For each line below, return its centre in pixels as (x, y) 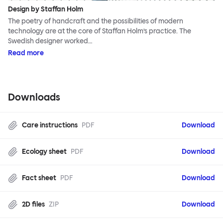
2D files (33, 205)
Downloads (34, 97)
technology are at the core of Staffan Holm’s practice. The (100, 31)
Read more (26, 53)
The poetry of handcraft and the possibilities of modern (96, 21)
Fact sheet (39, 178)
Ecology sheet (44, 152)
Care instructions (50, 125)
